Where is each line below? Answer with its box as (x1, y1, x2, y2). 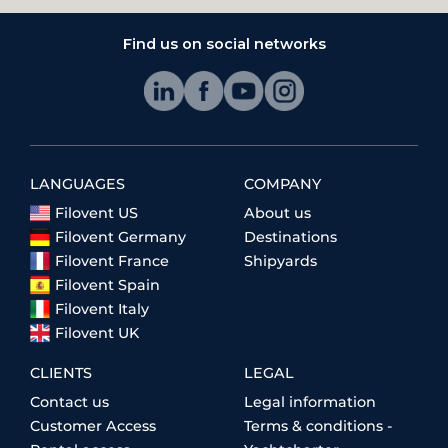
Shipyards (244, 251, 317, 270)
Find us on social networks (122, 34, 326, 53)
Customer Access (30, 416, 156, 435)
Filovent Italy (55, 299, 149, 318)
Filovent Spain (55, 275, 160, 294)
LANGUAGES (30, 174, 125, 193)
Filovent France (55, 251, 169, 270)
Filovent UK (55, 323, 139, 342)
